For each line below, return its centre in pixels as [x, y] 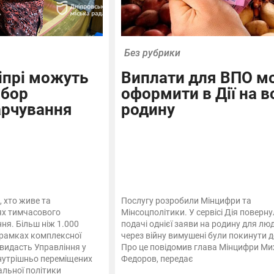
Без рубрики [152, 53]
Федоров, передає [157, 259]
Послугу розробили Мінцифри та [186, 201]
